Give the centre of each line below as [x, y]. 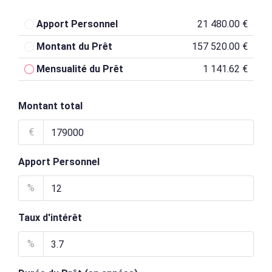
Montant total [50, 106]
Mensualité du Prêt [80, 69]
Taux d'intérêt [50, 218]
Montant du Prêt [74, 46]
